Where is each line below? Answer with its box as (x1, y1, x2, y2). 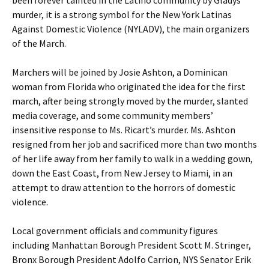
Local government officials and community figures (12, 225, 218, 237)
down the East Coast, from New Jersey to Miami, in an (12, 167, 232, 179)
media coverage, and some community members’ (12, 109, 213, 121)
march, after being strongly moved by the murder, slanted (12, 95, 248, 107)
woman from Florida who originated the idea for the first (12, 80, 246, 92)
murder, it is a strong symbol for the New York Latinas (12, 8, 232, 20)
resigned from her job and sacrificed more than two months (12, 138, 257, 150)
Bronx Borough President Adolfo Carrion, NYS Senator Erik (12, 253, 251, 265)
